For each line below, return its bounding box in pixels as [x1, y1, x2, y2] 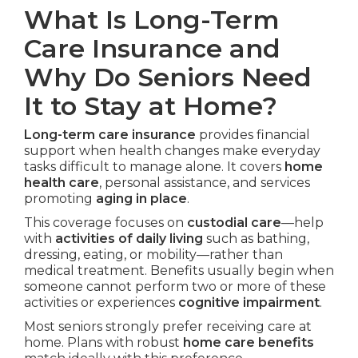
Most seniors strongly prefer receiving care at [24, 319, 312, 335]
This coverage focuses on [24, 215, 187, 231]
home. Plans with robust [24, 335, 183, 351]
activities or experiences [24, 295, 178, 311]
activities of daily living [55, 231, 203, 247]
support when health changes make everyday [24, 143, 320, 159]
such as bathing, [203, 231, 309, 247]
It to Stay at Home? [24, 90, 277, 122]
